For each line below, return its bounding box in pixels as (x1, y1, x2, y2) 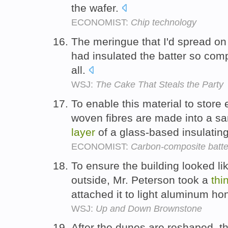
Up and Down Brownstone (96, 203, 202, 214)
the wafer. (71, 2, 122, 14)
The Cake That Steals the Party (96, 79, 223, 90)
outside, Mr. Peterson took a (71, 174, 211, 186)
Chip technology (131, 17, 196, 28)
